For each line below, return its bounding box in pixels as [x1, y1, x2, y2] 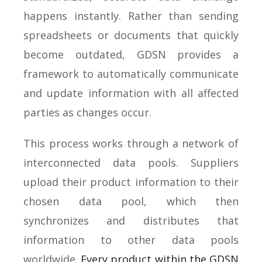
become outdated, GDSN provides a [23, 47, 239, 61]
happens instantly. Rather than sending [23, 8, 239, 23]
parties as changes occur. [23, 105, 151, 119]
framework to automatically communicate [23, 66, 239, 81]
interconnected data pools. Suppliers [23, 155, 239, 170]
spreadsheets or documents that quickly [23, 27, 239, 42]
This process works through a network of [23, 136, 239, 150]
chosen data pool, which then [23, 194, 239, 208]
